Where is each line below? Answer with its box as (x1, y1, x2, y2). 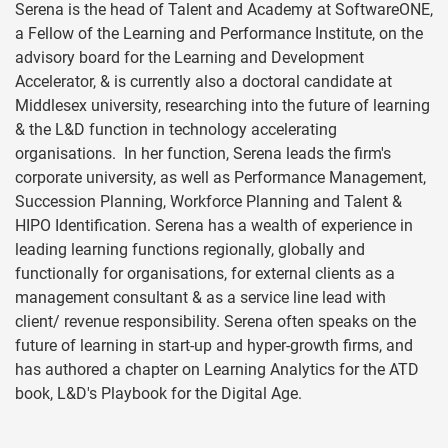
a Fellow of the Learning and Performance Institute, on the (15, 24, 423, 44)
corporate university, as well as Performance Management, (15, 168, 426, 188)
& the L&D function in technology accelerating (15, 120, 337, 140)
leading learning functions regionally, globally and (15, 240, 365, 260)
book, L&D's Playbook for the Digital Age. (15, 384, 302, 404)
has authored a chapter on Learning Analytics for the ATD (15, 360, 419, 380)
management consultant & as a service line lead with (15, 288, 386, 308)
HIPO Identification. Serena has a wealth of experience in (15, 216, 413, 236)
